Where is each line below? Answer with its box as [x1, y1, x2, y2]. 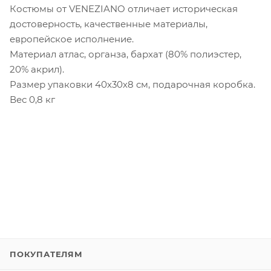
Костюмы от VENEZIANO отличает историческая [10, 2, 238, 15]
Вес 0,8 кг [10, 93, 55, 105]
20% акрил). [10, 63, 64, 75]
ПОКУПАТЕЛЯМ [10, 249, 83, 259]
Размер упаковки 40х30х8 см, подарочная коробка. [10, 78, 255, 90]
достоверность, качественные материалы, [10, 18, 207, 30]
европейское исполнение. [10, 33, 134, 45]
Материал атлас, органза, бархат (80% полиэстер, [10, 48, 241, 60]
